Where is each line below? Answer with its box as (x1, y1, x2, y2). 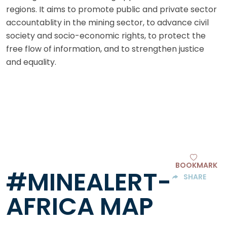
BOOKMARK (175, 160, 217, 170)
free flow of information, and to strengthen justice (6, 43, 204, 55)
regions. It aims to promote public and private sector (6, 4, 217, 16)
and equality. (6, 56, 56, 68)
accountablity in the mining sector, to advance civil (6, 17, 209, 29)
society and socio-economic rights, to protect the (6, 30, 206, 42)
